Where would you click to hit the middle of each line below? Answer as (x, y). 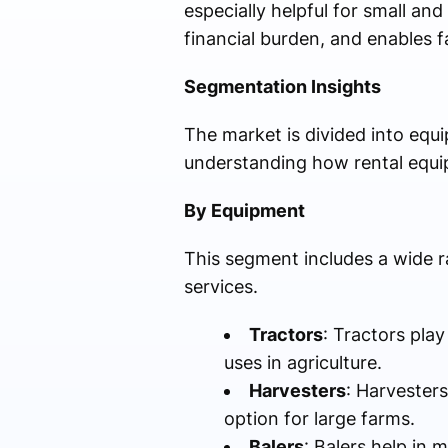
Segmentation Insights (282, 87)
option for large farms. (319, 419)
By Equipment (244, 211)
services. (220, 287)
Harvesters (297, 391)
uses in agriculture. (302, 363)
